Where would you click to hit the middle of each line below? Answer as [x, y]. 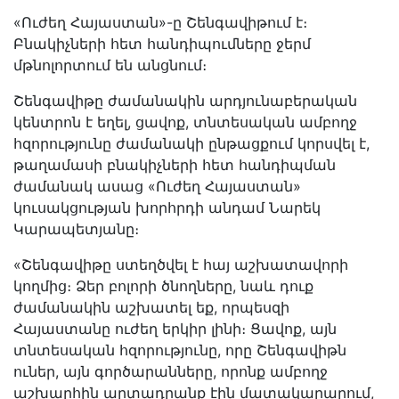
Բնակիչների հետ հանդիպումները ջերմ [162, 44]
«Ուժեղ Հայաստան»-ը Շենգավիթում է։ [160, 23]
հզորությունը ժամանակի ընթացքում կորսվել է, [191, 144]
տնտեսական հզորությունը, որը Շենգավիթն [180, 350]
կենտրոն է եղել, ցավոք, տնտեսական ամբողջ [185, 122]
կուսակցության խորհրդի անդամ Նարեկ [167, 208]
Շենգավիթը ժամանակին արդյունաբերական [185, 101]
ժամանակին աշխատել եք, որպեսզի [151, 308]
